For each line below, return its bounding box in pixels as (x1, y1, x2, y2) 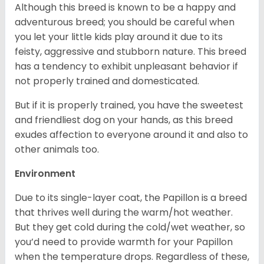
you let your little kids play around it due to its (15, 30, 223, 44)
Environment (15, 167, 78, 181)
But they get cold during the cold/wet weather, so (15, 220, 245, 235)
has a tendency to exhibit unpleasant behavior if (15, 60, 238, 74)
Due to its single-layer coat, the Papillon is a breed (15, 191, 247, 205)
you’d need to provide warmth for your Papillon (15, 235, 233, 249)
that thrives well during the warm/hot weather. (15, 206, 233, 220)
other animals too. (15, 143, 99, 157)
